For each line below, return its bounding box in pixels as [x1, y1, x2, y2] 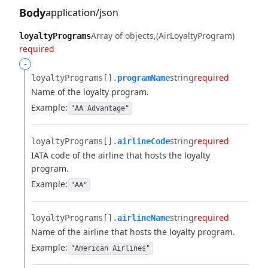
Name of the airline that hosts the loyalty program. [31, 226, 235, 237]
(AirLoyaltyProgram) [156, 30, 234, 41]
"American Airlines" [71, 244, 150, 252]
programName [117, 73, 170, 83]
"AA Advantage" [71, 104, 129, 112]
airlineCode [117, 136, 170, 146]
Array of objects [91, 30, 154, 41]
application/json [45, 6, 118, 19]
